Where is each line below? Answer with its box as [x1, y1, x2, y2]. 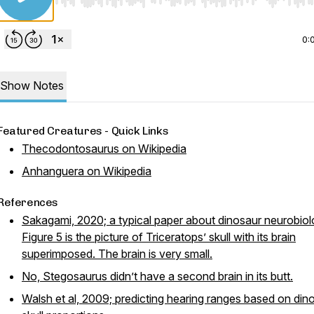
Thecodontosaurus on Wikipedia [22, 142, 186, 156]
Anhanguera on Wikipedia [22, 164, 151, 178]
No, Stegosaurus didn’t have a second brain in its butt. [22, 269, 293, 283]
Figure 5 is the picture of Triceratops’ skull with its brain [22, 230, 296, 244]
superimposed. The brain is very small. [22, 247, 212, 261]
